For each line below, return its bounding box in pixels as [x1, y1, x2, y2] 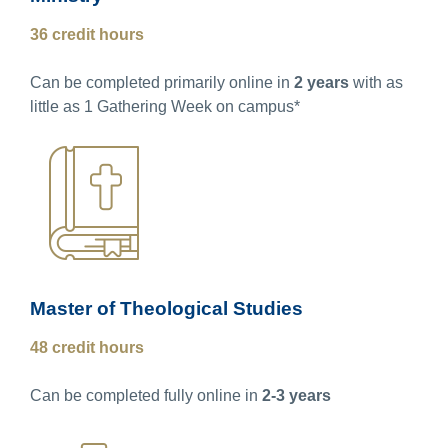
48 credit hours [30, 338, 144, 356]
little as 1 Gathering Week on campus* [30, 97, 300, 115]
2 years [294, 73, 349, 91]
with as [349, 73, 403, 91]
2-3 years [262, 386, 331, 404]
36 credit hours [30, 25, 144, 43]
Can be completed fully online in [30, 386, 262, 404]
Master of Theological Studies [30, 297, 303, 319]
